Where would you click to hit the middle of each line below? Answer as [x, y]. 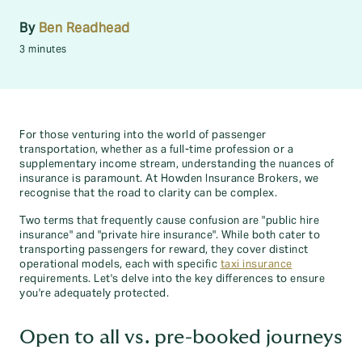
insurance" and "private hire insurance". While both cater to [170, 235]
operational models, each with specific [120, 264]
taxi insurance [256, 264]
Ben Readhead [84, 28]
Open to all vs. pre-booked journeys [181, 337]
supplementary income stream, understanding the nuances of [177, 164]
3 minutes [43, 49]
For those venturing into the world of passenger [143, 135]
